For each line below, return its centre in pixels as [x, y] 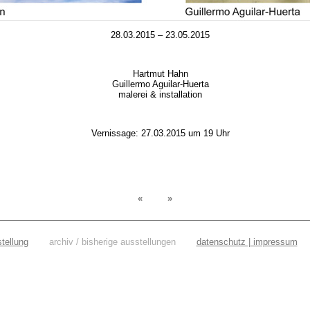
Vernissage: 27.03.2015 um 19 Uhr [160, 133]
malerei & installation [160, 94]
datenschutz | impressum [247, 241]
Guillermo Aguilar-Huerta [160, 84]
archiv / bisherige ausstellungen [112, 241]
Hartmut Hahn [160, 73]
